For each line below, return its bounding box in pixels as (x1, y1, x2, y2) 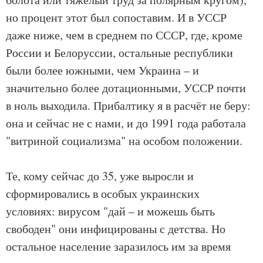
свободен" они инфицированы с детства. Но (6, 221, 225, 237)
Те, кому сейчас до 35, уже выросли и (6, 168, 194, 184)
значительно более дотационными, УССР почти (6, 80, 246, 96)
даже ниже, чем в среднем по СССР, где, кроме (6, 27, 242, 43)
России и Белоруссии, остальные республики (6, 45, 233, 61)
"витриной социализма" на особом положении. (6, 133, 242, 149)
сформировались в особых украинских (6, 186, 200, 202)
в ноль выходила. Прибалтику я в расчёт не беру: (6, 97, 251, 114)
